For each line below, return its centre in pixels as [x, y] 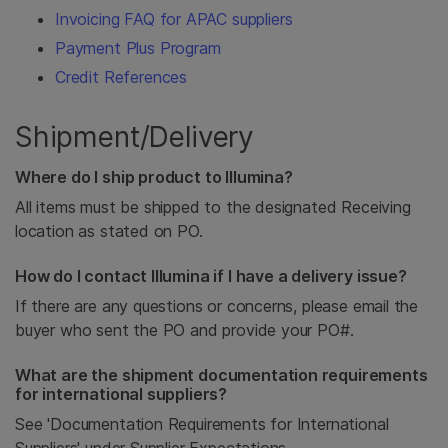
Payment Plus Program [138, 48]
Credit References [121, 77]
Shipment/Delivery [135, 137]
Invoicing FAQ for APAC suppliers [174, 19]
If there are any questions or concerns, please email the [217, 306]
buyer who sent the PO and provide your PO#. [184, 330]
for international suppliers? [121, 394]
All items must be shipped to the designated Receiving [213, 207]
